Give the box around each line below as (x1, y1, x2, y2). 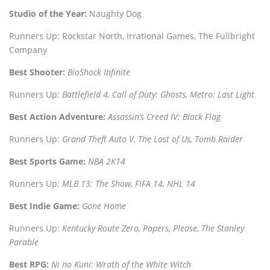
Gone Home (82, 199, 126, 212)
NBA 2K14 (88, 155, 125, 167)
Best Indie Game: (9, 199, 80, 212)
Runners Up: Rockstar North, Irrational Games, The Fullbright (9, 30, 255, 42)
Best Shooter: (9, 66, 65, 78)
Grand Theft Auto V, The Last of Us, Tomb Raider (62, 133, 243, 145)
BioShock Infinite (67, 66, 130, 78)
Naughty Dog (87, 7, 142, 19)
